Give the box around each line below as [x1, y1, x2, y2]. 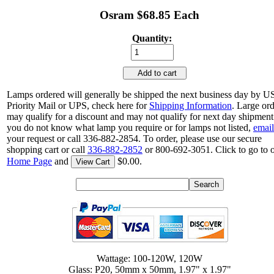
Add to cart [128, 68, 182, 78]
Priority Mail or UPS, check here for [7, 100, 149, 111]
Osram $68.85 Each [100, 8, 200, 21]
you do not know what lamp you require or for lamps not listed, [7, 122, 253, 133]
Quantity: [132, 33, 172, 44]
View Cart [76, 157, 110, 167]
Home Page [7, 156, 52, 167]
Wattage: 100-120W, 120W [97, 253, 203, 264]
